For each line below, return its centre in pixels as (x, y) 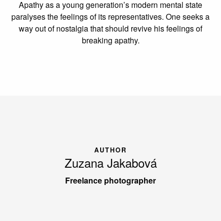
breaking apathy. (110, 40)
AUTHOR (110, 149)
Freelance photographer (110, 180)
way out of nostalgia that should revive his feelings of (110, 28)
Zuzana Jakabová (110, 162)
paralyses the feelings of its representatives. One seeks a (110, 16)
